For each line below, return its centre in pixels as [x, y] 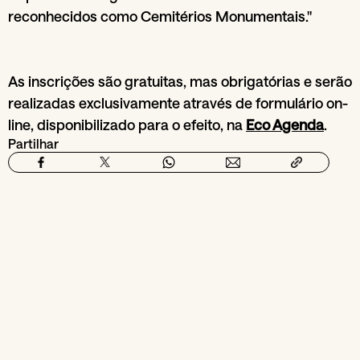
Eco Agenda [285, 125]
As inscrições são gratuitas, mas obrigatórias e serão [180, 81]
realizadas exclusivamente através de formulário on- [178, 103]
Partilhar [33, 143]
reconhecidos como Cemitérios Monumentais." [160, 16]
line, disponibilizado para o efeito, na [127, 125]
